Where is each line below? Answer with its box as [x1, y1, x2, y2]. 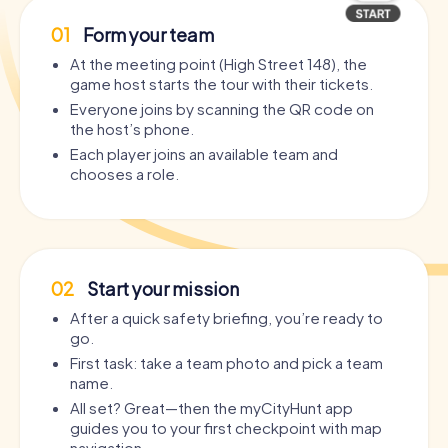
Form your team [80, 23, 214, 47]
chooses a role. [70, 164, 179, 184]
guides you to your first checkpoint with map [70, 418, 382, 438]
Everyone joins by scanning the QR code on [70, 99, 374, 119]
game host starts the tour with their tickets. [70, 74, 373, 94]
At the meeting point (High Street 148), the [70, 54, 367, 74]
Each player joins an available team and [70, 144, 338, 164]
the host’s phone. [70, 119, 194, 139]
